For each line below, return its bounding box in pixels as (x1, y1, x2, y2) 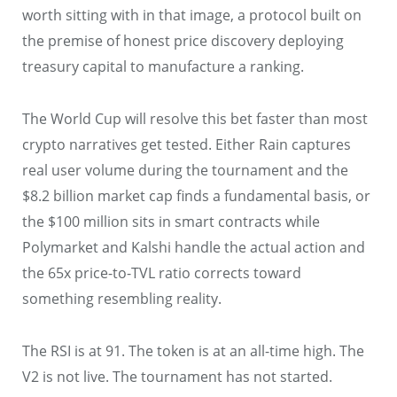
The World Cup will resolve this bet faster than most (22, 109, 368, 129)
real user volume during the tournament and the (22, 160, 348, 181)
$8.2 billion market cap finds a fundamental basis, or (22, 186, 370, 206)
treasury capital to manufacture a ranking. (22, 57, 304, 77)
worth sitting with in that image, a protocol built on (22, 5, 362, 26)
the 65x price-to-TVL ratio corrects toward (22, 263, 301, 284)
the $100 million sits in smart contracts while (22, 212, 320, 232)
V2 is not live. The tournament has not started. (22, 366, 332, 386)
